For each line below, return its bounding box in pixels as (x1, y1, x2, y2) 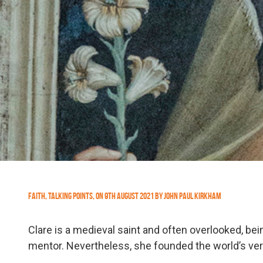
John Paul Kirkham (164, 190, 221, 201)
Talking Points (48, 190, 93, 201)
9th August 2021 (104, 190, 154, 201)
